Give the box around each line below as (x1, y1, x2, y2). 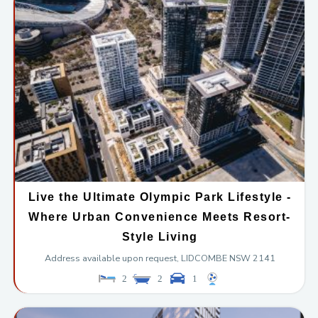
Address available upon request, (44, 251, 179, 264)
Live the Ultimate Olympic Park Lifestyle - (28, 190, 292, 203)
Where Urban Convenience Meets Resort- (28, 210, 291, 223)
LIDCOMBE (180, 251, 227, 264)
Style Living (121, 230, 198, 243)
